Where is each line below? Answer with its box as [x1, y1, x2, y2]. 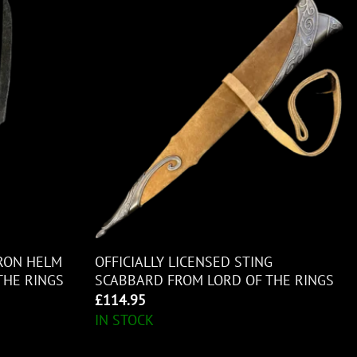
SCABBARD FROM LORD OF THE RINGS [95, 271, 335, 290]
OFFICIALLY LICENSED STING [95, 253, 273, 272]
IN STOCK [95, 311, 155, 330]
